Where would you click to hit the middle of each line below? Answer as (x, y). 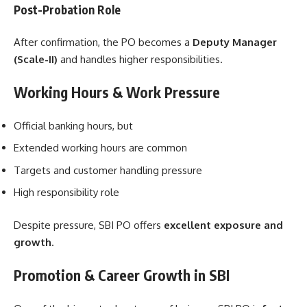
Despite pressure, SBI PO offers (89, 225)
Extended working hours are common (100, 148)
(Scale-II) (36, 59)
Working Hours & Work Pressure (117, 93)
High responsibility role (66, 193)
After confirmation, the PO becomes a (103, 42)
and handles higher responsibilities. (140, 59)
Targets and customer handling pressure (108, 170)
